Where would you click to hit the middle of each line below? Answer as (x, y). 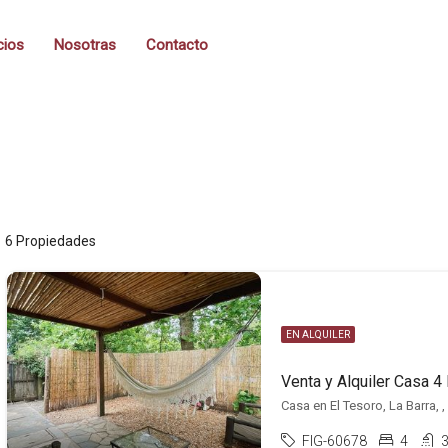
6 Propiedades (50, 241)
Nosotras (85, 45)
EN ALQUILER (318, 334)
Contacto (177, 45)
